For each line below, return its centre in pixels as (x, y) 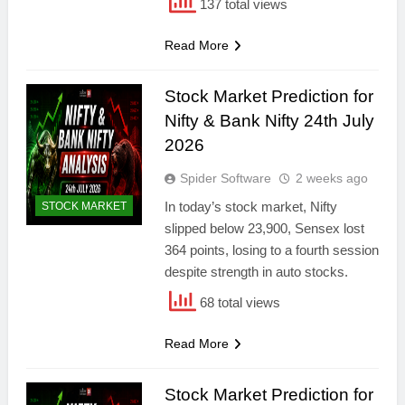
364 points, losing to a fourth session (271, 250)
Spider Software (225, 178)
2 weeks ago (331, 178)
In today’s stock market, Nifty (250, 207)
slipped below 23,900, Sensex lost (264, 228)
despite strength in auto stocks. (256, 272)
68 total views (238, 303)
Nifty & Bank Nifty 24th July (269, 121)
